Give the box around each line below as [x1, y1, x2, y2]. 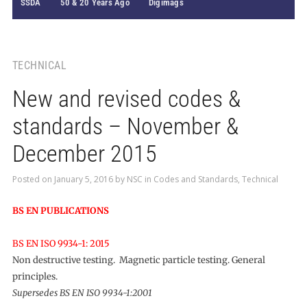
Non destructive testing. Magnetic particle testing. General [12, 254, 265, 266]
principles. [12, 271, 58, 282]
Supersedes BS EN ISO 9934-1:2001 [12, 287, 152, 299]
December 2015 [12, 140, 157, 167]
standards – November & [12, 112, 238, 140]
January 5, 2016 [53, 173, 113, 185]
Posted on [12, 173, 54, 185]
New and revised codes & [12, 85, 241, 112]
